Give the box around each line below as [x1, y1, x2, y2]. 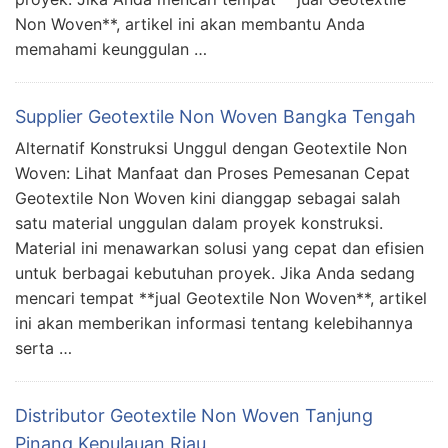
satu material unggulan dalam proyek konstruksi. [15, 213, 383, 234]
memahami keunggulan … [15, 39, 207, 60]
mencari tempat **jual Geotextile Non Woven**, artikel [15, 288, 427, 309]
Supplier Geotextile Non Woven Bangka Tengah [15, 106, 416, 128]
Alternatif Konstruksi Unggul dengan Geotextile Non [15, 138, 407, 159]
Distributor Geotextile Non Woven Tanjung [15, 405, 373, 427]
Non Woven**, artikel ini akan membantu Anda [15, 14, 365, 35]
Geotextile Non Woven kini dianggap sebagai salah [15, 188, 400, 209]
